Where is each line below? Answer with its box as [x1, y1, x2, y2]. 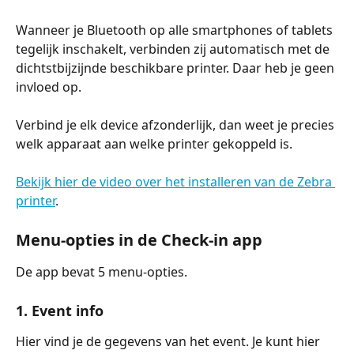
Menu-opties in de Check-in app [16, 228, 262, 250]
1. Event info [16, 300, 104, 320]
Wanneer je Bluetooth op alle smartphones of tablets [16, 21, 336, 39]
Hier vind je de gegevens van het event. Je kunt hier [16, 332, 323, 350]
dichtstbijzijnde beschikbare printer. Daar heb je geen [16, 58, 337, 77]
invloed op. [16, 77, 81, 96]
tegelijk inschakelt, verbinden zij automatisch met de [16, 40, 333, 58]
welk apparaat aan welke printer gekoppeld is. [16, 135, 292, 153]
